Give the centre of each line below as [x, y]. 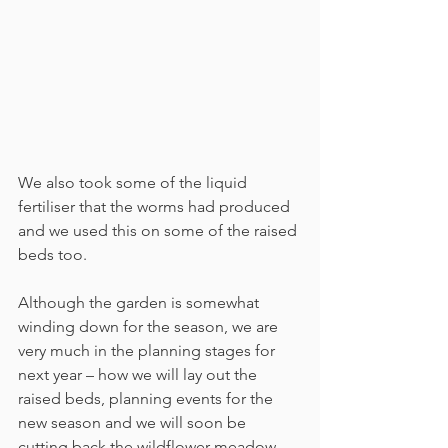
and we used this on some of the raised [159, 231]
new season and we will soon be [134, 423]
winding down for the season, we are [150, 327]
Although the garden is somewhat [140, 303]
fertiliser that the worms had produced [156, 207]
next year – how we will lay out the [139, 375]
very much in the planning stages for [148, 351]
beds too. [52, 255]
